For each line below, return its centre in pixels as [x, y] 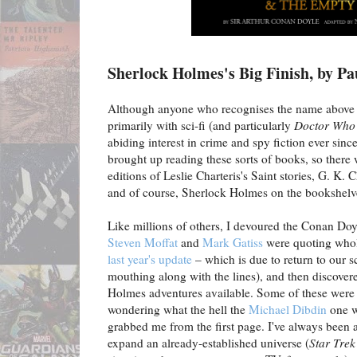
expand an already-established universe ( [208, 343]
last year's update [150, 259]
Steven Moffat [143, 243]
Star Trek [332, 343]
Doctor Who [325, 126]
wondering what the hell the [178, 310]
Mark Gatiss [233, 243]
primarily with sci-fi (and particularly [201, 126]
